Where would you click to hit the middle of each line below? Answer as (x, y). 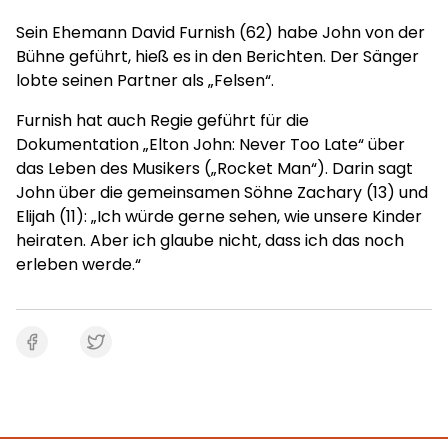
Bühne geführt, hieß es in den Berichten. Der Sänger (217, 56)
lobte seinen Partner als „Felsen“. (145, 80)
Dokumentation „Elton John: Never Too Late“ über (210, 144)
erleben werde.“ (78, 264)
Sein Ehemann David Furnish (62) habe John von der (220, 32)
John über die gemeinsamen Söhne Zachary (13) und (222, 192)
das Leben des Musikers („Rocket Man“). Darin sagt (214, 168)
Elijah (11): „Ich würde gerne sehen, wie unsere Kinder (219, 216)
